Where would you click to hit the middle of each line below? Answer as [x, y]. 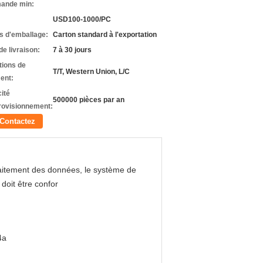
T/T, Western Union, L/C [91, 72]
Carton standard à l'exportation [105, 35]
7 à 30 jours [72, 50]
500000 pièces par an [89, 100]
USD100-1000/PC [82, 19]
